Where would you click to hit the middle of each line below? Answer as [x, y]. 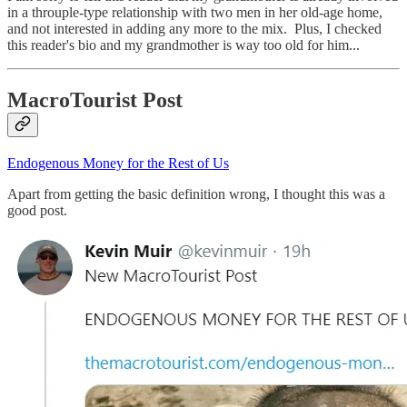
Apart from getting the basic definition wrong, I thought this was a [196, 194]
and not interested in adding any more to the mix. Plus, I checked [194, 29]
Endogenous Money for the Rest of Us [118, 163]
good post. [37, 210]
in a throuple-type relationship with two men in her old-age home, [195, 13]
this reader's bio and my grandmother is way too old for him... [184, 45]
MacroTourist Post [95, 99]
